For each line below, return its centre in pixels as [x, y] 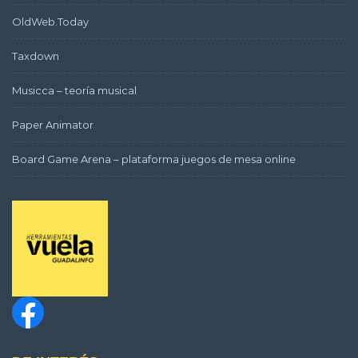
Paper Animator [53, 124]
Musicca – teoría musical [74, 90]
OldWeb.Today [50, 21]
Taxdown [36, 56]
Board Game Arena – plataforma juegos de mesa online [154, 159]
